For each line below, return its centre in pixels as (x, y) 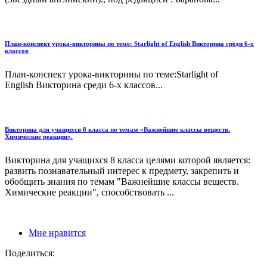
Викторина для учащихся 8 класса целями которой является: (128, 160)
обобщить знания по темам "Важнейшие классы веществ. (122, 181)
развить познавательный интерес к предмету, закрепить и (122, 170)
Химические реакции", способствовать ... (89, 192)
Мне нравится (57, 232)
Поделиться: (30, 253)
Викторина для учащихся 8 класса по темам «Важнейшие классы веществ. (117, 129)
